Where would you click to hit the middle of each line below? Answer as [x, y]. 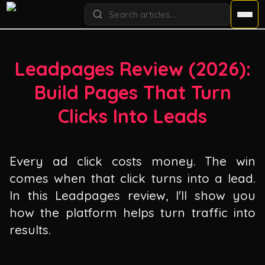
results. [30, 229]
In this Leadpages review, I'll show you [132, 195]
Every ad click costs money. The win [132, 161]
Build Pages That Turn [132, 93]
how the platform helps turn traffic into [132, 212]
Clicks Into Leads [132, 116]
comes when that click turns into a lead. [132, 178]
